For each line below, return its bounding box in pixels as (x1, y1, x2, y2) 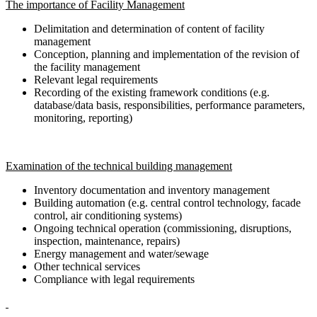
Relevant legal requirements (34, 73, 158, 86)
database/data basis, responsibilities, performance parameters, (34, 98, 305, 111)
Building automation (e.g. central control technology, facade (34, 196, 301, 209)
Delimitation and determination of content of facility (34, 22, 265, 35)
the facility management (34, 60, 140, 73)
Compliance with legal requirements (34, 272, 197, 285)
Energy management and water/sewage (34, 247, 209, 260)
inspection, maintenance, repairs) (34, 234, 180, 247)
